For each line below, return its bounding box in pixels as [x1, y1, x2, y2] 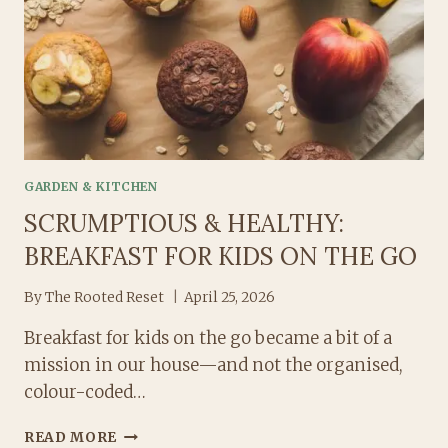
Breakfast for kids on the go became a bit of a [24, 327, 392, 350]
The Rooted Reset [45, 289, 165, 307]
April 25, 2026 [184, 289, 276, 307]
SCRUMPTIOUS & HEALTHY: [24, 208, 344, 240]
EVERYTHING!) [116, 78, 229, 96]
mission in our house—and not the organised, [24, 354, 403, 377]
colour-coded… [24, 381, 146, 404]
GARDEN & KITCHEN [24, 178, 158, 194]
